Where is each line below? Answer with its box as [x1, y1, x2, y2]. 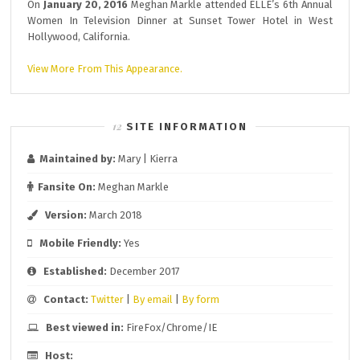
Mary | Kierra [116, 153, 178, 165]
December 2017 [107, 265, 181, 277]
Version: [45, 209, 88, 221]
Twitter [91, 293, 125, 305]
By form [182, 293, 220, 305]
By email [133, 293, 174, 305]
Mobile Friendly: [39, 237, 122, 249]
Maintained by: [39, 153, 117, 165]
